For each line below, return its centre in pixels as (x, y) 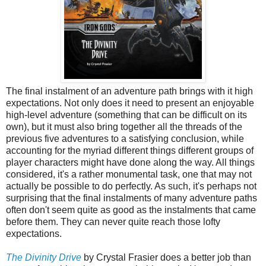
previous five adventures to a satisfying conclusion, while (125, 138)
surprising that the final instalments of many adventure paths (132, 198)
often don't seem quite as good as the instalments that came (131, 210)
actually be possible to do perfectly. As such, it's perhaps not (131, 186)
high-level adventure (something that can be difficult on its (126, 115)
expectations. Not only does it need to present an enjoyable (130, 103)
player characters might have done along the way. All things (130, 162)
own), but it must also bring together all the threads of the (124, 126)
